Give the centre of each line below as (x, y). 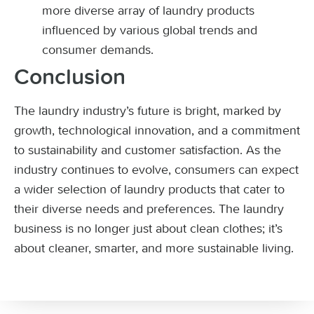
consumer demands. (98, 50)
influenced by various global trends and (150, 30)
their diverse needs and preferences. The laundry (149, 209)
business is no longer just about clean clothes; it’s (148, 228)
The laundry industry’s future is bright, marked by (148, 111)
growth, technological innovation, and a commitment (157, 130)
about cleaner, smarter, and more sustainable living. (154, 248)
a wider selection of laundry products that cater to (149, 189)
